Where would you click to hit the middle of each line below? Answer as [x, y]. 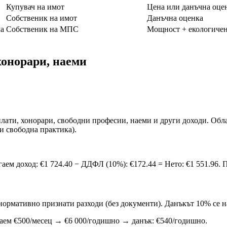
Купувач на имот [35, 7]
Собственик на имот [42, 18]
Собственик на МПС [42, 29]
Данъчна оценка [175, 18]
